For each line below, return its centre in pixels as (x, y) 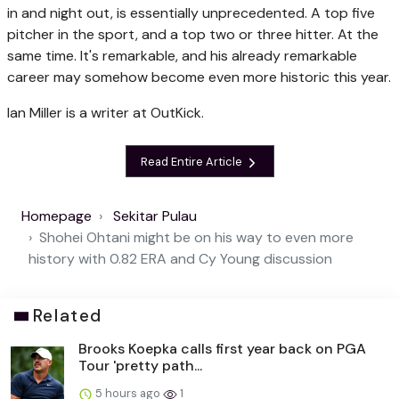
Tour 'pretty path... (140, 366)
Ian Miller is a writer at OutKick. (107, 113)
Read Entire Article (192, 161)
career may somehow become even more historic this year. (199, 77)
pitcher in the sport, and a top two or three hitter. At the (193, 35)
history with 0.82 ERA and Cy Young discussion (180, 259)
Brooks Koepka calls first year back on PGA (222, 349)
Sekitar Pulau (155, 216)
